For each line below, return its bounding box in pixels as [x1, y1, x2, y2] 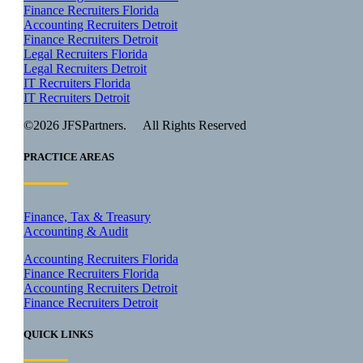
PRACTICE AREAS [23, 151, 114, 164]
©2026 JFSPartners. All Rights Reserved [23, 118, 246, 133]
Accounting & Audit [23, 224, 128, 238]
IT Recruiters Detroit [23, 91, 130, 105]
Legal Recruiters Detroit [23, 62, 147, 76]
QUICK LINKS [23, 327, 93, 340]
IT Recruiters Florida [23, 76, 130, 91]
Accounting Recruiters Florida [23, 251, 178, 266]
